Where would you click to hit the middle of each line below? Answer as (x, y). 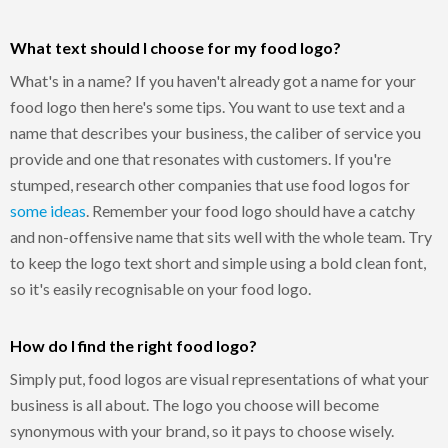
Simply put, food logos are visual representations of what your (219, 378)
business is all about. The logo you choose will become (194, 404)
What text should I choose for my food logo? (175, 47)
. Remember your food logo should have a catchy (250, 210)
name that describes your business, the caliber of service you (215, 132)
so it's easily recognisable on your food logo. (160, 288)
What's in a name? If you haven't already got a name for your (213, 80)
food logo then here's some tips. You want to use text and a (207, 106)
